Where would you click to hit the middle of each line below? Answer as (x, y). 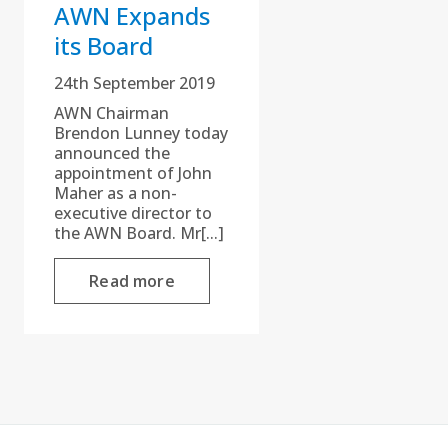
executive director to (133, 213)
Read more (132, 281)
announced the (112, 153)
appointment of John (133, 173)
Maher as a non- (115, 193)
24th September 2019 (134, 83)
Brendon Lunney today (141, 133)
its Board (103, 46)
